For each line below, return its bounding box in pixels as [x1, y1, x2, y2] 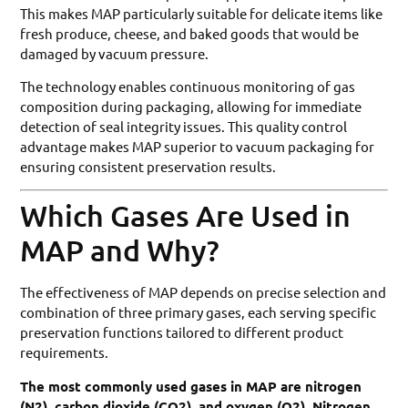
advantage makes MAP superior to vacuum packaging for [20, 137, 375, 155]
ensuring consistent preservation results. [20, 157, 277, 175]
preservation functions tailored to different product [20, 323, 344, 342]
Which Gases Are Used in [20, 198, 352, 234]
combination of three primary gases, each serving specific [20, 303, 377, 321]
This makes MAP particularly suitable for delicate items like [20, 4, 383, 22]
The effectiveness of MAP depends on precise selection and [20, 283, 387, 301]
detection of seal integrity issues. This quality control [20, 117, 348, 135]
